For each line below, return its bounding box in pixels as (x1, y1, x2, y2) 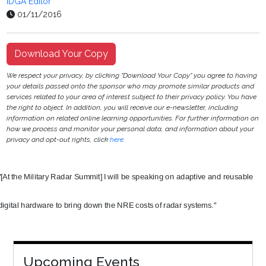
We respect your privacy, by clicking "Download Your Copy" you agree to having (7, 71, 258, 80)
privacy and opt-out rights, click (7, 135, 110, 144)
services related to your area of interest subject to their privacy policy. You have (7, 93, 257, 102)
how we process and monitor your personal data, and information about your (7, 125, 255, 134)
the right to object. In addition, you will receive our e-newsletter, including (7, 103, 239, 112)
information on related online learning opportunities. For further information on (7, 114, 259, 123)
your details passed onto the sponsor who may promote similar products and (7, 82, 255, 91)
